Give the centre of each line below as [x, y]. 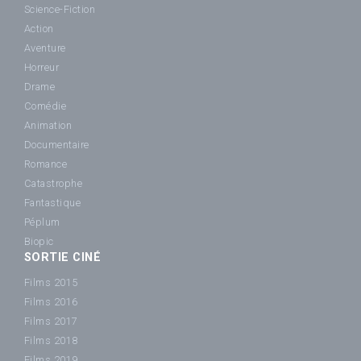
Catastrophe [54, 184]
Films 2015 [51, 282]
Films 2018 [51, 340]
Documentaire [57, 145]
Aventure [45, 48]
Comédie [46, 106]
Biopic [39, 242]
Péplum [42, 222]
